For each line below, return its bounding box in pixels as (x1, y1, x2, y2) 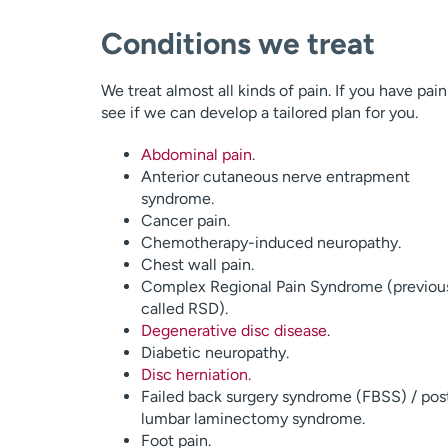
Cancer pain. (140, 211, 230, 230)
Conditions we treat (100, 25, 375, 62)
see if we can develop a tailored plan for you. (100, 103, 418, 122)
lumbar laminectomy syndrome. (140, 409, 365, 428)
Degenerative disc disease (140, 321, 327, 340)
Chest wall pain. (140, 255, 254, 274)
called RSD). (140, 299, 228, 318)
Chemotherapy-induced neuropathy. (140, 233, 401, 252)
